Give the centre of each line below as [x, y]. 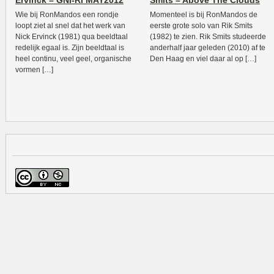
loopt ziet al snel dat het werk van [70, 26]
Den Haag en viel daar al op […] [203, 59]
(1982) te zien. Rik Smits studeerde [208, 37]
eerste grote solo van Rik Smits [201, 26]
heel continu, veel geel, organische [73, 59]
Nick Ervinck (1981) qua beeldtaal [72, 37]
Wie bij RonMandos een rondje [67, 15]
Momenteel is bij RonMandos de [204, 15]
